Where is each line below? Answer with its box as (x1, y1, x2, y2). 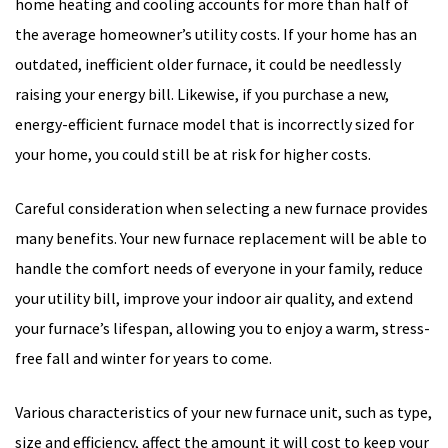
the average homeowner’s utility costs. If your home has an (15, 24, 417, 45)
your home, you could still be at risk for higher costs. (15, 144, 374, 165)
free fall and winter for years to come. (15, 348, 272, 369)
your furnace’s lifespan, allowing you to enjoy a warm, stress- (15, 318, 430, 339)
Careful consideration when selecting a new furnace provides (15, 198, 428, 219)
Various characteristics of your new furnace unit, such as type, (15, 402, 432, 423)
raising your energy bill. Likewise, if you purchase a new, (15, 84, 389, 105)
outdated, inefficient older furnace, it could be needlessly (15, 54, 401, 75)
